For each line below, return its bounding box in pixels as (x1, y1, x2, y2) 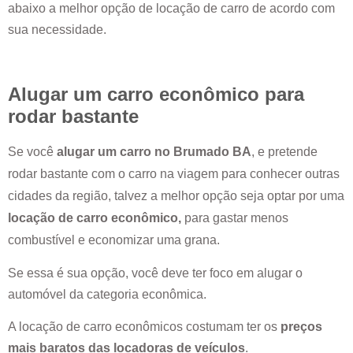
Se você (8, 144, 57, 158)
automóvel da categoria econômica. (8, 288, 206, 302)
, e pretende (251, 144, 318, 158)
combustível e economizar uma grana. (8, 232, 223, 247)
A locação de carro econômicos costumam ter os (8, 320, 281, 334)
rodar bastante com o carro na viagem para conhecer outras (8, 166, 340, 180)
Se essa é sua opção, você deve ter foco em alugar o (8, 266, 303, 281)
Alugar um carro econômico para (8, 83, 304, 105)
